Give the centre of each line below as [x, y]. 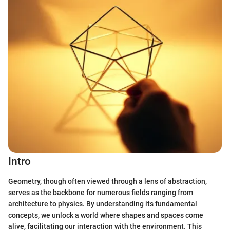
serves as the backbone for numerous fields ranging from [101, 192]
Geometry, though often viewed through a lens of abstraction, [108, 181]
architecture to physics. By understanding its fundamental [103, 204]
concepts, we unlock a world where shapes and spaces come [106, 215]
